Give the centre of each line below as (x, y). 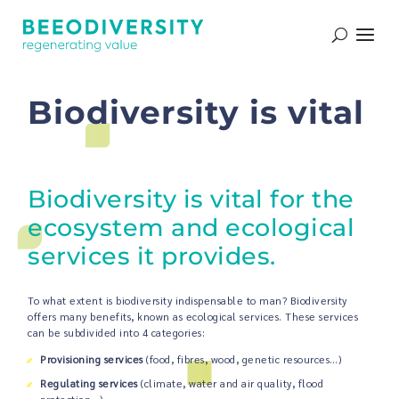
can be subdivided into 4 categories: (117, 333)
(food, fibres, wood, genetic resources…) (244, 360)
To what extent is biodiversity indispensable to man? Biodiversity (187, 301)
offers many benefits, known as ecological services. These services (193, 317)
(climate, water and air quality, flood (231, 384)
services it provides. (152, 256)
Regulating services (89, 384)
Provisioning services (94, 360)
